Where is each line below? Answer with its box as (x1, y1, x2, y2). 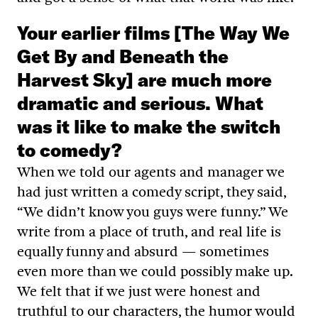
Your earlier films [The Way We (17, 21, 290, 45)
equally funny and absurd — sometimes (17, 243, 269, 261)
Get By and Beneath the (17, 45, 229, 69)
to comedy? (17, 138, 122, 163)
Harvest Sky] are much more (17, 68, 272, 92)
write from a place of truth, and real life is (17, 223, 281, 241)
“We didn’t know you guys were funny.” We (17, 203, 288, 221)
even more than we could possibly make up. (17, 263, 292, 280)
